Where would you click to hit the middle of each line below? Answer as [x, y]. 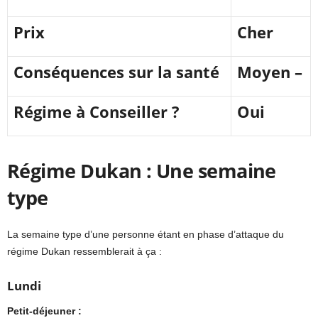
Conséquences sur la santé [116, 72]
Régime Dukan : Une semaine [142, 171]
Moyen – [270, 72]
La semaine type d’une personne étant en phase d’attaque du [146, 235]
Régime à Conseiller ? [97, 112]
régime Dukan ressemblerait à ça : [84, 252]
